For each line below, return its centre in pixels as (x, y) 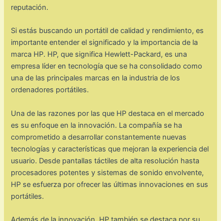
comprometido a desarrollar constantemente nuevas (99, 137)
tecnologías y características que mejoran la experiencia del (110, 149)
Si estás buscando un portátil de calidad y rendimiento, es (108, 31)
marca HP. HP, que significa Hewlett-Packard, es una (99, 55)
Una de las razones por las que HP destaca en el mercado (108, 113)
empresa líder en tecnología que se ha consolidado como (107, 66)
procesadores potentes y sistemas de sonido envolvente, (108, 172)
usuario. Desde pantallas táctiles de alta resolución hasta (105, 161)
